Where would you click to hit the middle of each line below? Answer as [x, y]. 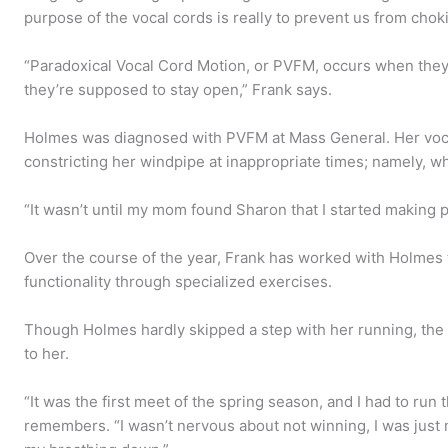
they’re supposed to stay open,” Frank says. [178, 89]
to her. [47, 353]
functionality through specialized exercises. [178, 281]
